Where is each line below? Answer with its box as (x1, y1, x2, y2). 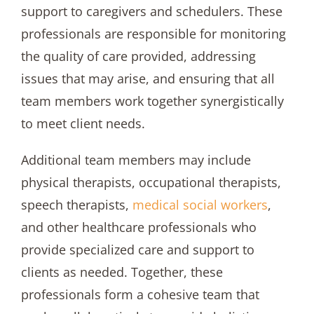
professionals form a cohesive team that (20, 285, 259, 303)
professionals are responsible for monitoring (20, 25, 286, 42)
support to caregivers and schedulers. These (20, 2, 282, 20)
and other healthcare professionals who (20, 218, 257, 235)
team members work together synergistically (20, 92, 284, 109)
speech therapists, (20, 196, 132, 213)
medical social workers (132, 196, 268, 213)
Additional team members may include (20, 151, 251, 168)
